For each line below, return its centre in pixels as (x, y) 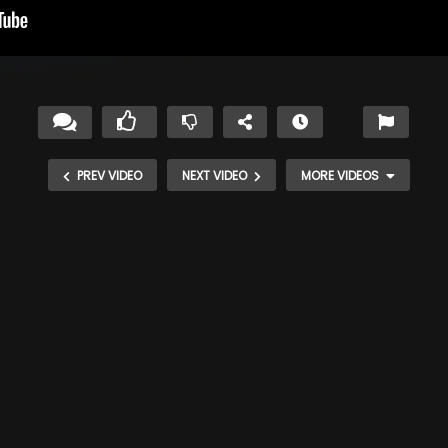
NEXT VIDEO (214, 175)
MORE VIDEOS (339, 175)
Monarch (290, 229)
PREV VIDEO (109, 175)
